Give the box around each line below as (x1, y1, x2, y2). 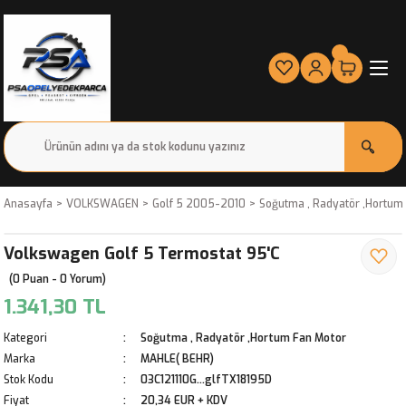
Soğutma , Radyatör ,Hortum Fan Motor (140, 331, 346, 345)
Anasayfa (4, 197, 53, 211)
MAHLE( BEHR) (140, 352, 214, 366)
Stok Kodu (4, 372, 53, 387)
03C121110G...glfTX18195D (140, 372, 272, 387)
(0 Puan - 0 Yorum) (9, 272, 106, 286)
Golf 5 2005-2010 (152, 197, 246, 211)
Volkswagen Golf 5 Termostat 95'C (4, 243, 280, 265)
